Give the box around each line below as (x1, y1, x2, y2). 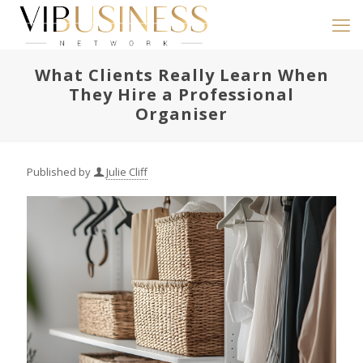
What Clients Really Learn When (34, 64, 329, 86)
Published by (27, 164, 91, 179)
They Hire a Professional (69, 83, 294, 105)
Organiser (135, 103, 228, 125)
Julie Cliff (106, 164, 147, 179)
